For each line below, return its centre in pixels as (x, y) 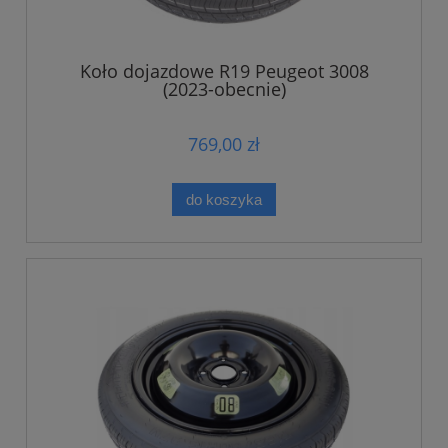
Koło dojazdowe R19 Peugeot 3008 (224, 70)
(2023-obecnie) (224, 88)
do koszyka (224, 199)
